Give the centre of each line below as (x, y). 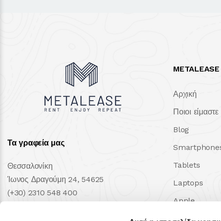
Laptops (188, 183)
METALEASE (196, 69)
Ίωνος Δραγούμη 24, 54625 (56, 180)
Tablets (187, 165)
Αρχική (185, 94)
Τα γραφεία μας (36, 143)
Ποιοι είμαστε (196, 112)
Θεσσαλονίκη (30, 166)
